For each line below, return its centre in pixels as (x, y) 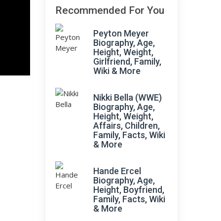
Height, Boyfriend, (129, 190)
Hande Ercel (117, 171)
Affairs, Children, (127, 126)
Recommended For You (110, 10)
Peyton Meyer (121, 33)
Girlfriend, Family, (127, 61)
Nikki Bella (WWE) (128, 97)
